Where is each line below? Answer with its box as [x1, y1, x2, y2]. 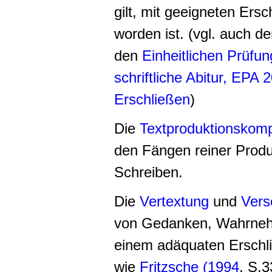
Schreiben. [114, 163, 183, 180]
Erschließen [114, 90, 190, 107]
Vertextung [140, 192, 209, 209]
